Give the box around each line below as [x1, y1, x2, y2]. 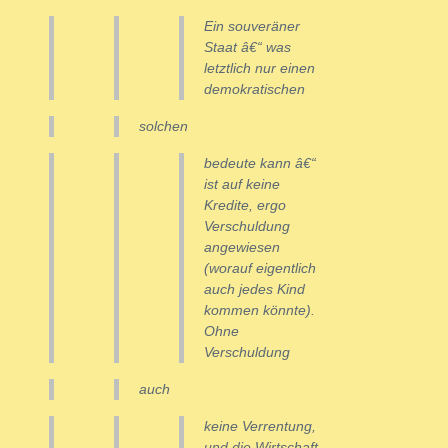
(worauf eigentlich [204, 260, 316, 277]
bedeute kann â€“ [204, 155, 316, 172]
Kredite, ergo [204, 197, 286, 214]
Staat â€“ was [204, 39, 291, 56]
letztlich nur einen [204, 60, 315, 77]
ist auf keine [204, 176, 280, 193]
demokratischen [204, 81, 305, 98]
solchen [139, 118, 188, 135]
